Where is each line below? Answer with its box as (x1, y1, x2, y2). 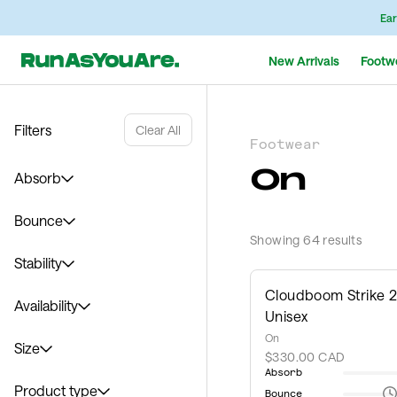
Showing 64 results (250, 232, 362, 247)
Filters (14, 121, 51, 138)
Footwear (250, 136, 321, 153)
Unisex (265, 307, 308, 324)
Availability (14, 297, 78, 314)
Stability (14, 254, 62, 271)
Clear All (136, 122, 181, 137)
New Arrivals (269, 52, 339, 68)
